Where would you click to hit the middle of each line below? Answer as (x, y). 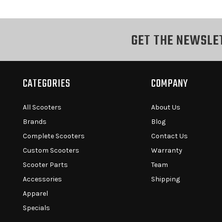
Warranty (167, 150)
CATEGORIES (46, 83)
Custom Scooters (51, 150)
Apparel (35, 193)
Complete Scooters (54, 136)
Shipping (166, 179)
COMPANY (170, 83)
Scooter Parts (45, 165)
